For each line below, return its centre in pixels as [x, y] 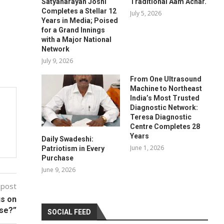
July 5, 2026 [145, 13]
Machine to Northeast [166, 88]
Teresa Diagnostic [160, 117]
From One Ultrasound [165, 79]
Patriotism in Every [73, 148]
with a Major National [77, 39]
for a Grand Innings [73, 30]
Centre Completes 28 [165, 126]
